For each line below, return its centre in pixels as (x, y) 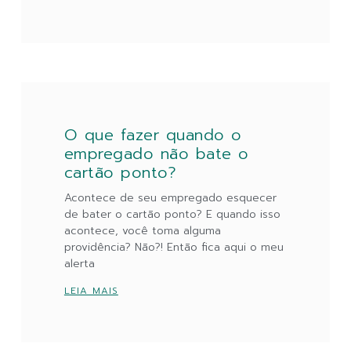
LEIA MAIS (91, 290)
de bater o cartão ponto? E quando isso (172, 214)
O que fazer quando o (153, 134)
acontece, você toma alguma (142, 230)
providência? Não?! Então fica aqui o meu (174, 247)
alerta (79, 263)
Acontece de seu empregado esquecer (170, 197)
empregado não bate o (156, 153)
